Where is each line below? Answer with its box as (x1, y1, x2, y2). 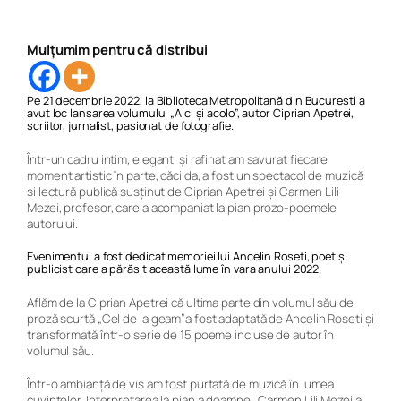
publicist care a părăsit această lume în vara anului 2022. (27, 260, 322, 277)
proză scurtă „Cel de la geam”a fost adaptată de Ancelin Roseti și (27, 311, 374, 328)
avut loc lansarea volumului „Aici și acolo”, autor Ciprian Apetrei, (27, 104, 354, 121)
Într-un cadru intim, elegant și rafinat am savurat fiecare (27, 151, 328, 168)
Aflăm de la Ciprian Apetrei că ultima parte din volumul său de (27, 294, 354, 311)
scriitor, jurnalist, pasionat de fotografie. (27, 116, 234, 133)
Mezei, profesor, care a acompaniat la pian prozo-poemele (27, 200, 337, 217)
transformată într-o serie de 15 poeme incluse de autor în (27, 327, 335, 344)
